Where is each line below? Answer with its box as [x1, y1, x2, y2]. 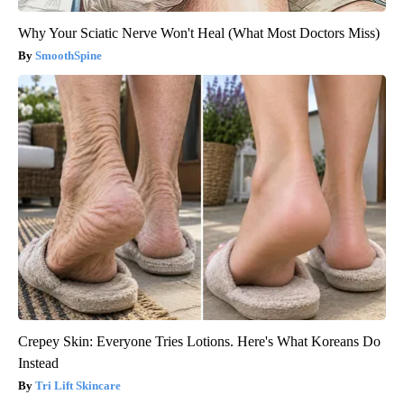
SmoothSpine [35, 48, 102, 62]
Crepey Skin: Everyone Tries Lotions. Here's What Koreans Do [18, 333, 381, 349]
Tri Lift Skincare [35, 378, 121, 392]
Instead [18, 354, 59, 371]
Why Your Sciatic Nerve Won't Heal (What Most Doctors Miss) [18, 24, 380, 41]
